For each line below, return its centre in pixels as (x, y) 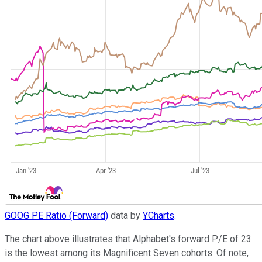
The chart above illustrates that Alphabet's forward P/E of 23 (128, 239)
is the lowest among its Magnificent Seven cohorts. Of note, (127, 253)
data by (125, 215)
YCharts (158, 215)
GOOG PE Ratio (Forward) (56, 215)
